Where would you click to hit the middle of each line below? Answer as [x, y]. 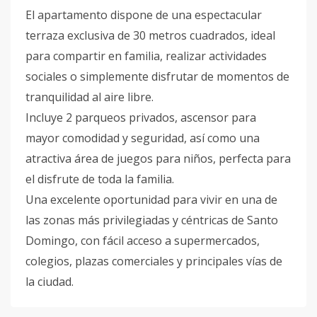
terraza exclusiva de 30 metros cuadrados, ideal [150, 35]
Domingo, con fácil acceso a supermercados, [143, 241]
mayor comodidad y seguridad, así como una [143, 138]
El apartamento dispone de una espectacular [144, 15]
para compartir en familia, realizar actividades [146, 56]
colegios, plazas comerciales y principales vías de [154, 261]
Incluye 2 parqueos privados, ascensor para [141, 117]
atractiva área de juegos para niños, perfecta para [158, 158]
